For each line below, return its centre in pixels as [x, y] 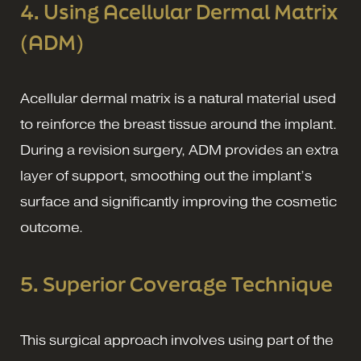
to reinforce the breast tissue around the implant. [178, 124]
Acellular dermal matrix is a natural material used [178, 98]
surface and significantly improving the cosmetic [178, 201]
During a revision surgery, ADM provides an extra [179, 150]
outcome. [52, 227]
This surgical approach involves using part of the [177, 340]
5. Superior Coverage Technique [176, 284]
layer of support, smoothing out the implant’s [166, 176]
